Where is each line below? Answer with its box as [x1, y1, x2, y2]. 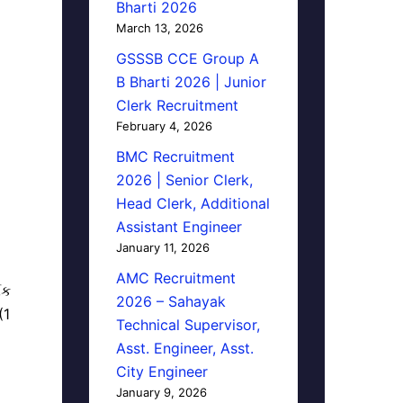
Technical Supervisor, [115, 316, 260, 334]
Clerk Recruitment [115, 96, 238, 114]
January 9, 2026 [115, 385, 207, 399]
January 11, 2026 [115, 240, 210, 255]
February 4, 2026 [115, 119, 212, 133]
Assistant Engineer [115, 218, 242, 236]
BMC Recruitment [115, 148, 235, 166]
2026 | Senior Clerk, [115, 171, 253, 189]
